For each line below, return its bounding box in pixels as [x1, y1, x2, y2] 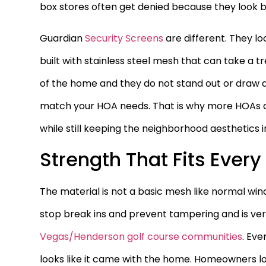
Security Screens [85, 31, 164, 45]
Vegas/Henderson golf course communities [40, 230, 243, 244]
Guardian [40, 31, 85, 45]
